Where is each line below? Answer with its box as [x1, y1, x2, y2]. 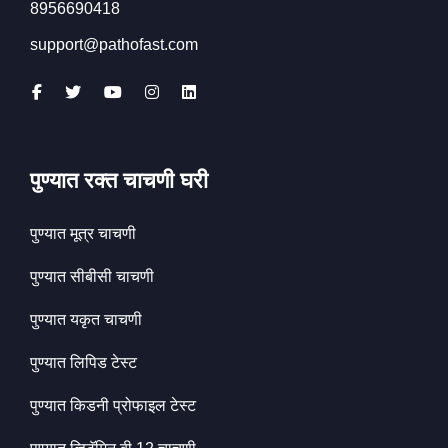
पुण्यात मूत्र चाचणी [30, 224, 136, 242]
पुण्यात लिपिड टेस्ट [30, 353, 137, 371]
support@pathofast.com [30, 35, 198, 53]
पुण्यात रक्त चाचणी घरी [30, 167, 208, 193]
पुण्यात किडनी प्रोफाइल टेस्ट [30, 396, 196, 414]
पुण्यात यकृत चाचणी [30, 310, 142, 328]
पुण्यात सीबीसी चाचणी [30, 267, 154, 285]
